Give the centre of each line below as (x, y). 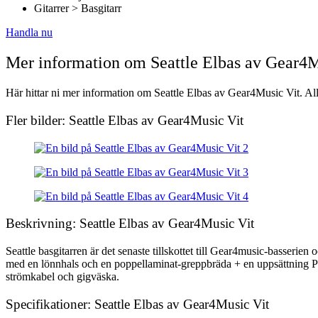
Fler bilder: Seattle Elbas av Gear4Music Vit (125, 120)
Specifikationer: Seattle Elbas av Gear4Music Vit (137, 304)
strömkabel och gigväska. (62, 277)
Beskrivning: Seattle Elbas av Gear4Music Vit (130, 224)
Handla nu (29, 33)
